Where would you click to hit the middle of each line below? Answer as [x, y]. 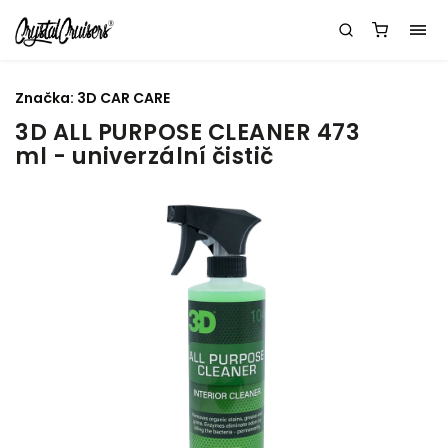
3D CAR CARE [123, 98]
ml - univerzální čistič [144, 156]
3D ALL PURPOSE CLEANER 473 [187, 132]
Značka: [46, 98]
